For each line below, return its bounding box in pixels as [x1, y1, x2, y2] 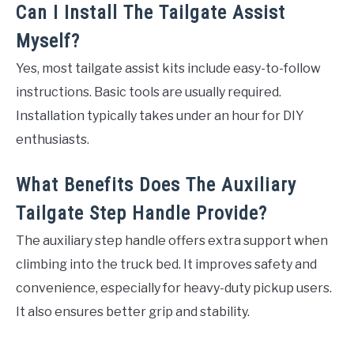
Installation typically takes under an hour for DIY [16, 108, 304, 124]
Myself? [16, 30, 80, 53]
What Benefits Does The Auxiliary [16, 174, 296, 197]
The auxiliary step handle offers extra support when [16, 233, 328, 249]
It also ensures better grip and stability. [16, 304, 250, 320]
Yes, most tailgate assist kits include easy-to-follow [16, 61, 321, 77]
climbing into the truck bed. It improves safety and [16, 257, 317, 273]
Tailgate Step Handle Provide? [16, 202, 267, 225]
